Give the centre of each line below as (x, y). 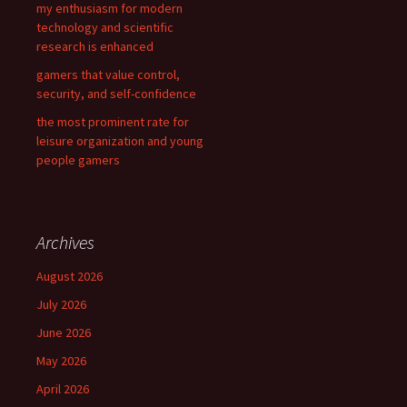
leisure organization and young (120, 141)
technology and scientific (105, 27)
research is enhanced (95, 46)
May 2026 (61, 361)
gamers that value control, (108, 74)
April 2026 (63, 389)
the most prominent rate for (113, 122)
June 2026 (64, 333)
